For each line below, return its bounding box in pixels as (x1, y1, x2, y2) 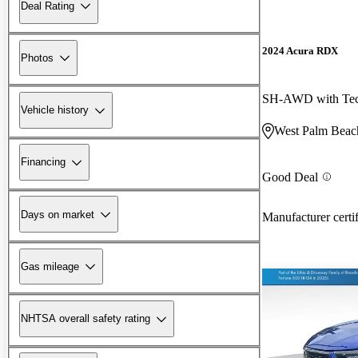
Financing (21, 156, 66, 169)
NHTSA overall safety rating (21, 312, 150, 325)
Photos (21, 51, 54, 64)
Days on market (21, 208, 94, 221)
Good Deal (262, 169, 318, 184)
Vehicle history (21, 104, 89, 117)
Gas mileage (21, 260, 79, 272)
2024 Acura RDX (262, 45, 338, 58)
